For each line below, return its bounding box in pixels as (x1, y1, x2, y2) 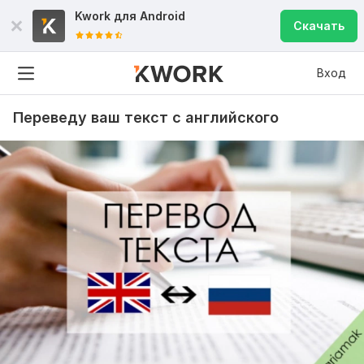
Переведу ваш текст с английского (13, 109, 279, 126)
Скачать (293, 19, 344, 32)
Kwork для (75, 9, 140, 23)
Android (140, 9, 185, 23)
